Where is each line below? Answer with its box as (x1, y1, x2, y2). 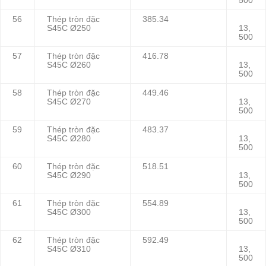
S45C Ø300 (47, 208, 91, 217)
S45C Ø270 (47, 97, 91, 107)
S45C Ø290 (47, 171, 91, 180)
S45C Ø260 (47, 61, 91, 70)
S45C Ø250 (47, 24, 91, 33)
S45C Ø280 (47, 134, 91, 144)
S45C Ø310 (47, 245, 91, 254)
